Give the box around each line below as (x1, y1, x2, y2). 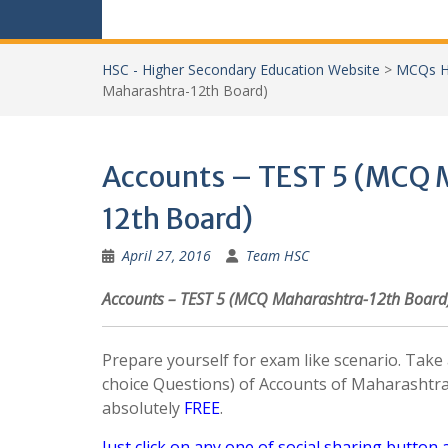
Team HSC (246, 246, 309, 265)
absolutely (102, 397, 184, 419)
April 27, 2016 (122, 246, 211, 265)
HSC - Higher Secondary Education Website (102, 60, 380, 79)
